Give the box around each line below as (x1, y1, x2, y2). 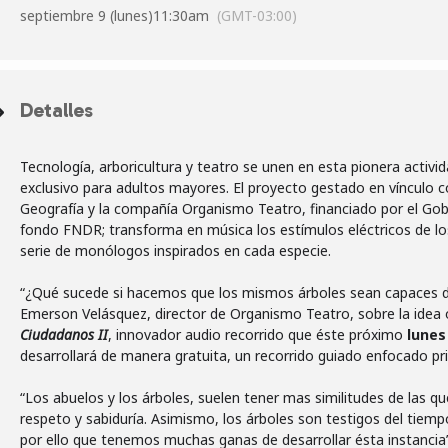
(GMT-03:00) (217, 6, 297, 25)
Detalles (20, 98, 93, 122)
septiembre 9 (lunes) (20, 6, 153, 25)
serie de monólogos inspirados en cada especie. (20, 241, 331, 260)
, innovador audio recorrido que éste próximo (108, 325, 403, 344)
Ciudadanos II (20, 325, 108, 344)
